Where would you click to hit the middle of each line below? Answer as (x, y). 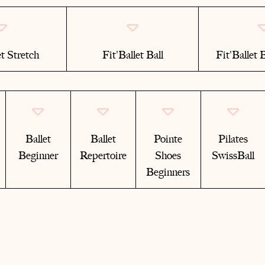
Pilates (233, 139)
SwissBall (233, 156)
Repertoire (103, 156)
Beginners (168, 172)
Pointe (168, 139)
